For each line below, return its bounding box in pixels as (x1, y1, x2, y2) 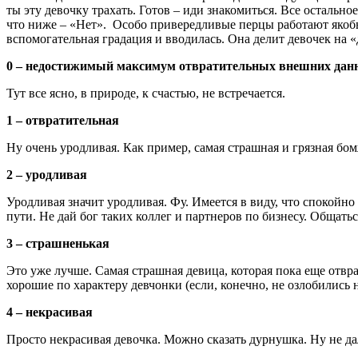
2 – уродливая (6, 167, 87, 181)
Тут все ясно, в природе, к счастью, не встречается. (6, 86, 285, 100)
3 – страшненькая (6, 236, 109, 250)
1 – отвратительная (6, 113, 119, 127)
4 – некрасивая (6, 304, 93, 319)
